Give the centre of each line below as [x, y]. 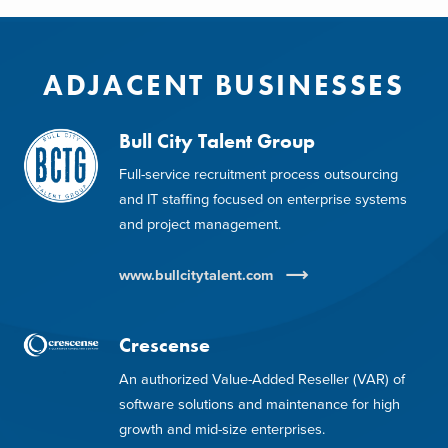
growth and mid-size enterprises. [221, 429]
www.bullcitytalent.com [197, 275]
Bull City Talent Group [216, 141]
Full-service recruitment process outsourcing [258, 175]
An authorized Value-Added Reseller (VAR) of [261, 379]
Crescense [164, 346]
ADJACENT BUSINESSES [224, 84]
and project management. [199, 225]
